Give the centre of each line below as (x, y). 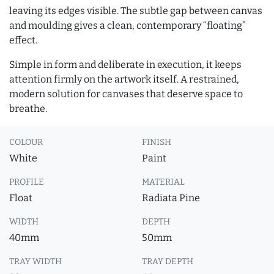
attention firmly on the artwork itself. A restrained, (124, 79)
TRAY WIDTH (35, 261)
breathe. (28, 109)
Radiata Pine (171, 198)
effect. (23, 40)
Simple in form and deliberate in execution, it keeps (125, 65)
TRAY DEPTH (168, 261)
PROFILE (27, 182)
